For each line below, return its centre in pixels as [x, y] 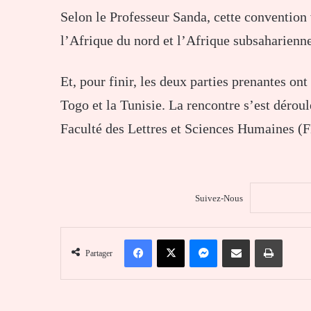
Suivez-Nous [219, 198]
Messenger [237, 239]
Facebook [170, 239]
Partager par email [260, 239]
